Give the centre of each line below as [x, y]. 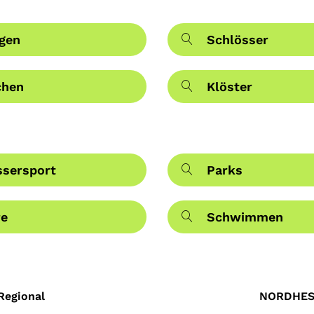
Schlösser [238, 40]
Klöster [230, 87]
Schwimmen [245, 217]
